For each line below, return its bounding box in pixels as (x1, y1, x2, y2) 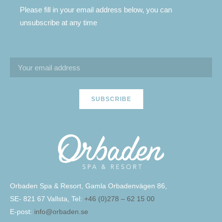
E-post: (10, 208, 34, 216)
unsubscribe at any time (20, 18, 97, 27)
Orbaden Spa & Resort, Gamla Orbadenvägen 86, (10, 182, 167, 190)
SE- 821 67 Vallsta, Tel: (10, 195, 84, 203)
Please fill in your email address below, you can (20, 5, 172, 14)
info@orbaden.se (34, 208, 88, 216)
